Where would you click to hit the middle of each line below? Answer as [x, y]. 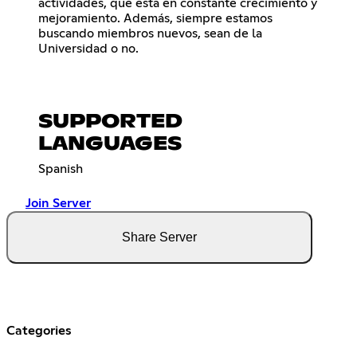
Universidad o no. [88, 49]
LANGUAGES [110, 145]
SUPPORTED [110, 122]
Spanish [61, 169]
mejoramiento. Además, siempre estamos [155, 19]
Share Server [159, 237]
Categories [39, 331]
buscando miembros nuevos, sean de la [150, 34]
